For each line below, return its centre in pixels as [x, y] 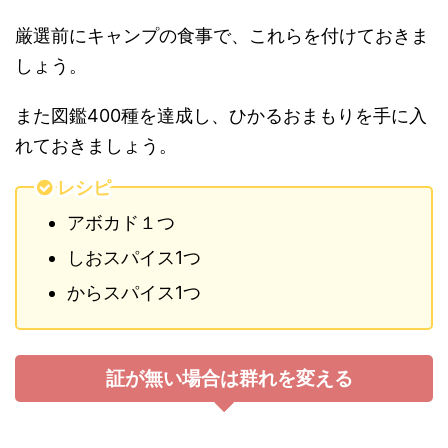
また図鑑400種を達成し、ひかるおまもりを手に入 [221, 115]
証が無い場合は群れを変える [229, 378]
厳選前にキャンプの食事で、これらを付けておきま [222, 35]
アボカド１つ [121, 222]
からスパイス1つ [134, 292]
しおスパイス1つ [134, 257]
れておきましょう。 [96, 145]
